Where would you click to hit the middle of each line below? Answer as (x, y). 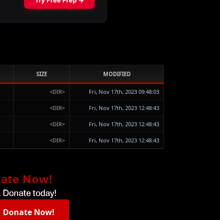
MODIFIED (117, 74)
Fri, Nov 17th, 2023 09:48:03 (124, 92)
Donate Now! (28, 212)
